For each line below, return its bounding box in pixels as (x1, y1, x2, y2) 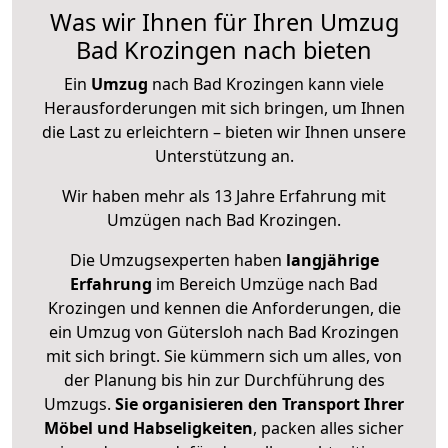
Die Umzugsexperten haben (69, 249, 286, 272)
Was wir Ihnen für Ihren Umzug (49, 6, 399, 39)
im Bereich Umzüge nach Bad (152, 273, 378, 296)
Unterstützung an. (154, 145, 294, 168)
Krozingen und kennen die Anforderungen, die (47, 297, 401, 320)
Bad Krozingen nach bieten (76, 34, 372, 67)
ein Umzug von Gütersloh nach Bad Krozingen (49, 321, 399, 344)
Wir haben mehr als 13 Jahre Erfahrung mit (62, 185, 386, 208)
